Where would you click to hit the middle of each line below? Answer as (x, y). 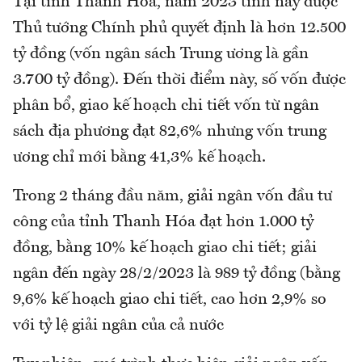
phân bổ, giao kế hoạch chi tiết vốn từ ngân (166, 105)
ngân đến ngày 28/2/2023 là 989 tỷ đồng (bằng (177, 274)
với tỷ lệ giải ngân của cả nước (118, 325)
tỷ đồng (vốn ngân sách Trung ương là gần (161, 54)
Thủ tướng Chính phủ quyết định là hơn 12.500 (179, 28)
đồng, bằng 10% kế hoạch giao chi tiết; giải (165, 248)
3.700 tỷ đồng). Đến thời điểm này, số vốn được (179, 80)
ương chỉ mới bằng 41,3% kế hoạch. (139, 157)
